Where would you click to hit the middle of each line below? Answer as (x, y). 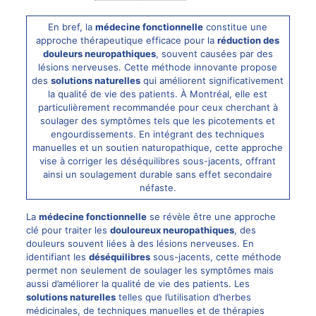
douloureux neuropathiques (172, 230)
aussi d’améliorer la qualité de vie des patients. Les (138, 284)
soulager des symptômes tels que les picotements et (158, 121)
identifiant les (57, 257)
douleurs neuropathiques (99, 54)
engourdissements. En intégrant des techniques (158, 134)
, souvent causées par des (214, 54)
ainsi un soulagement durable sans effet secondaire (158, 174)
